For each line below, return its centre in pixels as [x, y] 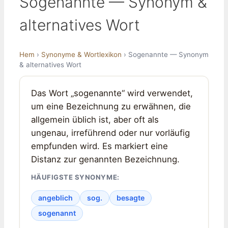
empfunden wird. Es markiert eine [99, 146]
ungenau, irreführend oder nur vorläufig [110, 133]
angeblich [55, 198]
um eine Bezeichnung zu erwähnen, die [111, 106]
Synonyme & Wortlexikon [81, 54]
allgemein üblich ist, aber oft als [95, 119]
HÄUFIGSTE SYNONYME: [75, 177]
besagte [130, 198]
